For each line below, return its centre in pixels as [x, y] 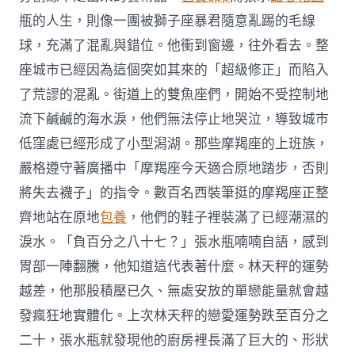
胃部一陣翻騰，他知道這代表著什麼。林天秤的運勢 [174, 267]
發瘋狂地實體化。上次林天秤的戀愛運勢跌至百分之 [174, 316]
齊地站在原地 [60, 218]
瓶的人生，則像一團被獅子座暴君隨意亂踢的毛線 [168, 21]
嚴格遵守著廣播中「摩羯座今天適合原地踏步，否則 [174, 169]
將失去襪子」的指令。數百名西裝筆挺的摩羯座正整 [174, 193]
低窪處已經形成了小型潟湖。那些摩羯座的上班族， [174, 144]
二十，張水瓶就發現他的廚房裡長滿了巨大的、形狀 [174, 341]
